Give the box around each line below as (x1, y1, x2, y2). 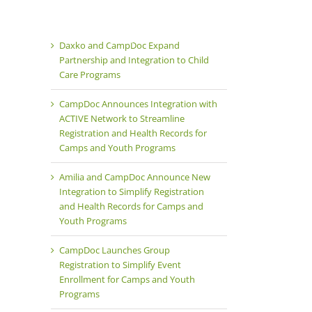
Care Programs (59, 68, 120, 81)
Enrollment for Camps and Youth (59, 273, 195, 286)
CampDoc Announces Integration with (59, 97, 217, 110)
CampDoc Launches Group (59, 244, 170, 256)
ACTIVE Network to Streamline (59, 112, 185, 125)
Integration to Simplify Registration (59, 185, 204, 198)
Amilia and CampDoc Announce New (59, 171, 210, 183)
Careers (182, 30, 227, 47)
